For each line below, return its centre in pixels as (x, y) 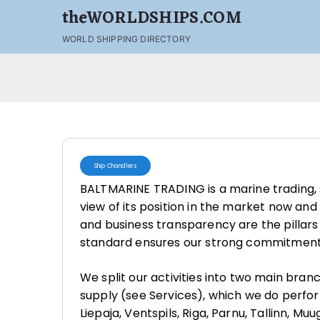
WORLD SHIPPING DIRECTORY (126, 39)
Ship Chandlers (116, 166)
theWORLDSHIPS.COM (152, 19)
